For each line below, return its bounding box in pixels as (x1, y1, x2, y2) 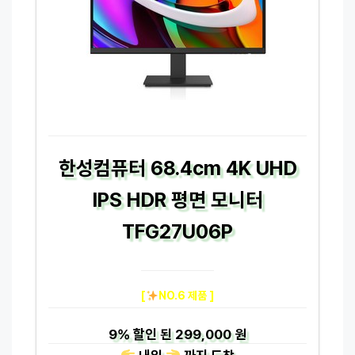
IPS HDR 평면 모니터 (92, 187, 263, 212)
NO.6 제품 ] (158, 288, 214, 302)
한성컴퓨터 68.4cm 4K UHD (58, 155, 297, 180)
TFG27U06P (122, 219, 233, 243)
